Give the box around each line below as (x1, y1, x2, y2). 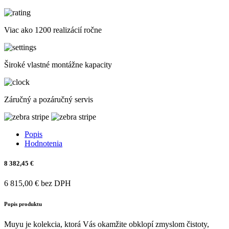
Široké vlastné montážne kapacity (4, 60, 112, 69)
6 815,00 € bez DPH (4, 178, 71, 188)
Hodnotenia (25, 139, 62, 148)
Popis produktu (4, 200, 42, 207)
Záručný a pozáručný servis (4, 95, 93, 104)
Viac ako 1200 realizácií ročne (4, 25, 102, 34)
